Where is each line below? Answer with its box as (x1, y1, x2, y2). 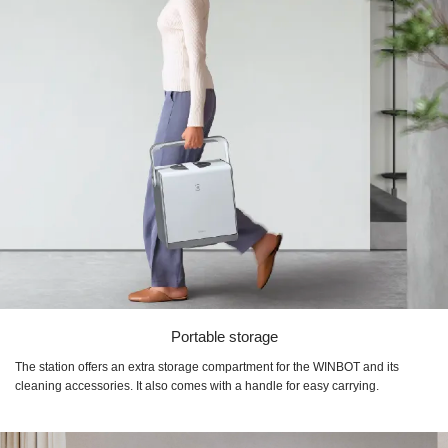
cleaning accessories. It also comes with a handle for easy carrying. (15, 379, 379, 394)
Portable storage (170, 328, 278, 346)
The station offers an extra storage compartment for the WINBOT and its (15, 360, 399, 375)
